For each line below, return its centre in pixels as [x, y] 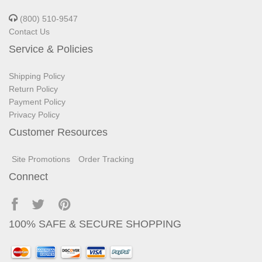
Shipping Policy [37, 76]
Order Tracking [106, 159]
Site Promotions [41, 159]
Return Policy [33, 89]
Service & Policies [51, 49]
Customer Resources [58, 132]
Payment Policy [37, 102]
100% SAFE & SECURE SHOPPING [95, 224]
